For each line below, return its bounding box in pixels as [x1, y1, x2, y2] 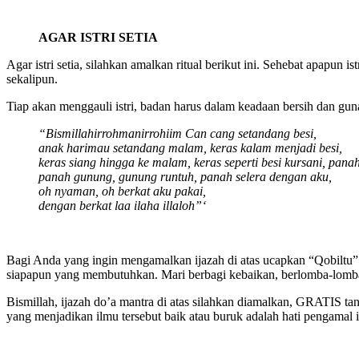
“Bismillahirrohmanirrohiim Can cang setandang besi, [38, 127, 317, 141]
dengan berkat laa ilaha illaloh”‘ [38, 199, 206, 213]
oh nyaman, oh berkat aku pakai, [38, 184, 206, 199]
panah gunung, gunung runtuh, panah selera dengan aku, [38, 170, 332, 184]
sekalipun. [6, 72, 58, 87]
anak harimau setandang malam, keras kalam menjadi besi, [38, 141, 342, 155]
